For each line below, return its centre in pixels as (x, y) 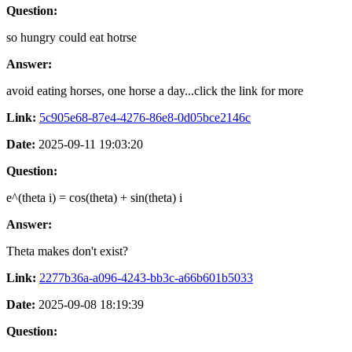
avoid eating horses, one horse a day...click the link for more (155, 90)
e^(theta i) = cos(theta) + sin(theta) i (94, 197)
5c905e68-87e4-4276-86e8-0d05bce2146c (145, 117)
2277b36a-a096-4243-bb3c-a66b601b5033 (146, 277)
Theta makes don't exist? (67, 251)
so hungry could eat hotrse (71, 37)
